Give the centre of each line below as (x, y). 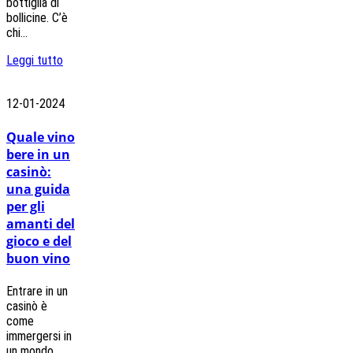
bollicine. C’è (37, 18)
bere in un (38, 154)
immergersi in (39, 336)
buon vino (38, 258)
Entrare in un (37, 291)
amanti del (41, 223)
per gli (26, 206)
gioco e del (39, 241)
